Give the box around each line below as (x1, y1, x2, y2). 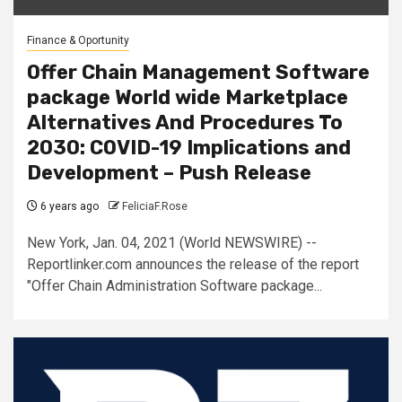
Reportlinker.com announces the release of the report (27, 255, 359, 273)
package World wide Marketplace (27, 84, 348, 109)
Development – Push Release (27, 160, 311, 185)
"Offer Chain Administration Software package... (27, 276, 322, 294)
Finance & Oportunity (27, 33, 129, 47)
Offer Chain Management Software (27, 59, 370, 84)
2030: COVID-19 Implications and (27, 135, 351, 160)
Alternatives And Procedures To (27, 109, 343, 135)
